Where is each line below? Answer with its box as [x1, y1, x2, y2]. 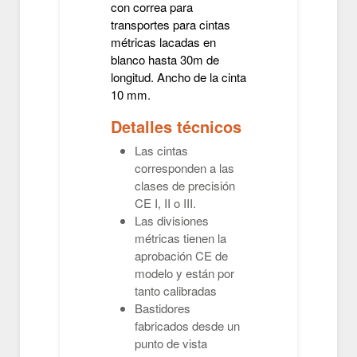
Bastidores [135, 300, 190, 316]
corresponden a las [135, 159, 234, 176]
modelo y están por [135, 265, 234, 281]
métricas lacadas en [111, 33, 216, 50]
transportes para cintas [111, 16, 230, 33]
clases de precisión [135, 177, 235, 194]
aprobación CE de [135, 247, 228, 264]
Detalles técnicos [111, 115, 241, 138]
